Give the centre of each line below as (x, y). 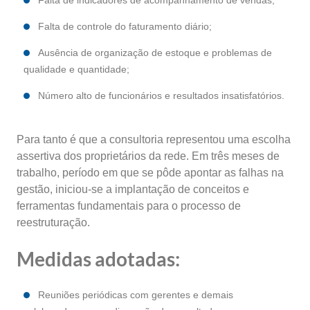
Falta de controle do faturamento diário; (125, 26)
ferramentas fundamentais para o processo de (129, 206)
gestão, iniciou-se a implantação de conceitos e (133, 189)
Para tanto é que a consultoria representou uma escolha (154, 139)
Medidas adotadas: (98, 259)
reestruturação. (53, 222)
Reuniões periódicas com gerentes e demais (136, 295)
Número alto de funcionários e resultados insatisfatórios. (161, 95)
